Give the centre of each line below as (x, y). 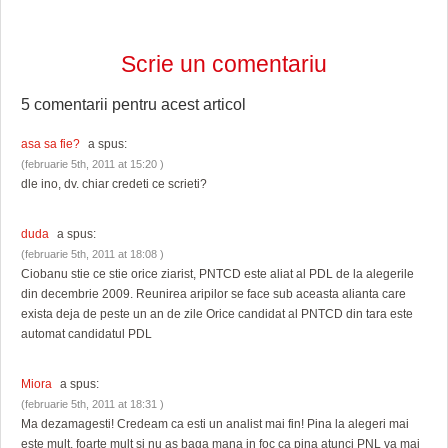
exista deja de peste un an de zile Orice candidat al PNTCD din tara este (217, 314)
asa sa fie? (50, 144)
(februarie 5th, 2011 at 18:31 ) (92, 404)
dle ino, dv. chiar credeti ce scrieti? (114, 184)
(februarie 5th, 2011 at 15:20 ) (92, 164)
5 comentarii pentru (91, 104)
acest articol (203, 104)
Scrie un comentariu (224, 64)
